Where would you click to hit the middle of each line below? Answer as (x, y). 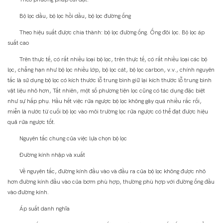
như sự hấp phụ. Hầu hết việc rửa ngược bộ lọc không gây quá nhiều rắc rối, (105, 101)
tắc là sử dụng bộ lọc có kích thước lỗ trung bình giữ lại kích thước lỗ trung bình (110, 80)
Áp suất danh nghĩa (39, 209)
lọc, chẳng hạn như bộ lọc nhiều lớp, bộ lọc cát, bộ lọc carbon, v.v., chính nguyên (111, 70)
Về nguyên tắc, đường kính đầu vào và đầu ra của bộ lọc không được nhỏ (107, 171)
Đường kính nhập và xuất (46, 155)
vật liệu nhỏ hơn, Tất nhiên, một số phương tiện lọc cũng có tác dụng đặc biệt (106, 91)
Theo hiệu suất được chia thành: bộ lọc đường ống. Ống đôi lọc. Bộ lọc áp (106, 33)
